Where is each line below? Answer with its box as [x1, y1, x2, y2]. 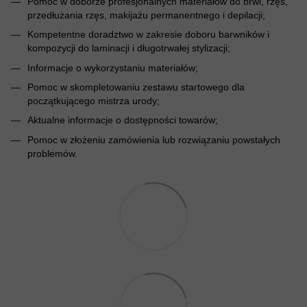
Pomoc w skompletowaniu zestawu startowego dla [27, 81, 245, 93]
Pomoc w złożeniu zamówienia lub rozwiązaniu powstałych [27, 134, 280, 145]
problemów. [27, 147, 77, 159]
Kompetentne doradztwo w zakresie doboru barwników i [27, 29, 269, 40]
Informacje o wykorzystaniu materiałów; [27, 62, 198, 73]
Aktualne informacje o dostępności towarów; [27, 114, 218, 126]
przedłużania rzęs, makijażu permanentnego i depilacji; [27, 9, 265, 21]
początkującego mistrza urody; [27, 95, 160, 106]
